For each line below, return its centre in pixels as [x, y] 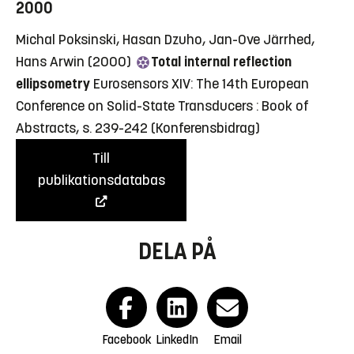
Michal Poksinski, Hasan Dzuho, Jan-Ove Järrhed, [165, 40]
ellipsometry [53, 84]
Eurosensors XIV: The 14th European [201, 84]
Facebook [126, 340]
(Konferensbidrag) [205, 128]
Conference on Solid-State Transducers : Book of [162, 106]
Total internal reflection [221, 62]
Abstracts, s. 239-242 [82, 128]
